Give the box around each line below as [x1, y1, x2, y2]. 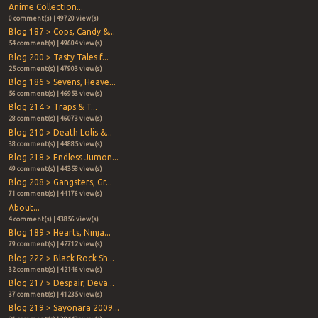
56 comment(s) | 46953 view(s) [8, 89, 102, 97]
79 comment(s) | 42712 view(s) [8, 241, 102, 248]
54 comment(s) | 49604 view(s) [8, 40, 102, 48]
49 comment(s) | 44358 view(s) [8, 165, 102, 173]
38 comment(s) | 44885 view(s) [8, 140, 102, 148]
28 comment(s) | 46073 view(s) [8, 115, 102, 123]
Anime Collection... [8, 1, 83, 11]
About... [8, 202, 40, 212]
